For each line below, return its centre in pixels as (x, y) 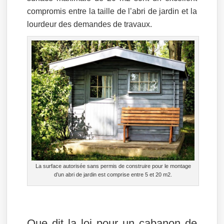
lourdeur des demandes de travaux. (90, 24)
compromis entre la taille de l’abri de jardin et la (112, 11)
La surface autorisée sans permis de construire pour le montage (113, 166)
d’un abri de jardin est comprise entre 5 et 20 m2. (113, 175)
